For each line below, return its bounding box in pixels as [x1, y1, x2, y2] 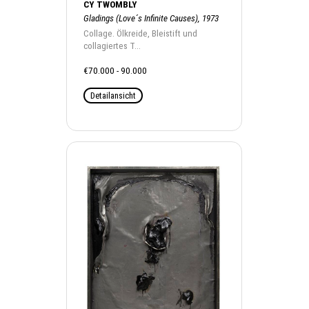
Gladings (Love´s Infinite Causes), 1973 [83, 13, 219, 23]
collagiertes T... [83, 41, 141, 51]
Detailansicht [90, 90, 137, 101]
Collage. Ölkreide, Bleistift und [83, 28, 198, 39]
